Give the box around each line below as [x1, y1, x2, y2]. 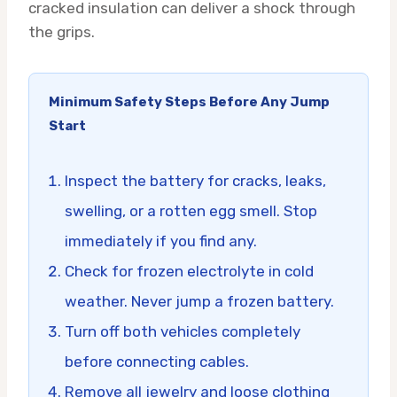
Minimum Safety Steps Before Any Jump [49, 93, 330, 110]
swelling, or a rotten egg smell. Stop [65, 201, 317, 220]
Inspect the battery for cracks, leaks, [65, 171, 326, 190]
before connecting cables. [65, 352, 249, 370]
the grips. [28, 22, 95, 41]
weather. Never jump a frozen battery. [65, 292, 334, 310]
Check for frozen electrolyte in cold [65, 261, 314, 280]
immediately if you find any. [65, 231, 257, 250]
